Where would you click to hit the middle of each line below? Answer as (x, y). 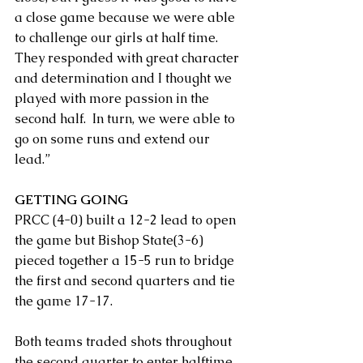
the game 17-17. (64, 301)
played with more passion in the (113, 98)
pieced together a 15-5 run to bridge (126, 260)
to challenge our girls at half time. (118, 37)
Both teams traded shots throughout (125, 341)
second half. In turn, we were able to (126, 118)
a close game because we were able (126, 17)
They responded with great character (128, 58)
